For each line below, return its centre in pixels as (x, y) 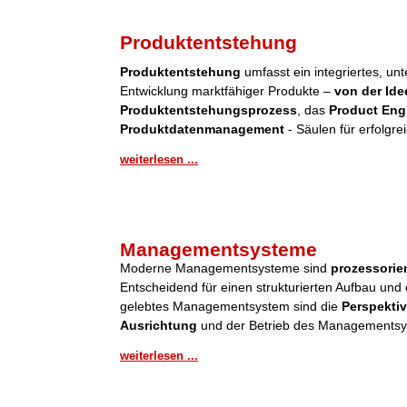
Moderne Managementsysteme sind (223, 268)
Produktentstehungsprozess (208, 110)
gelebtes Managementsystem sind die (229, 306)
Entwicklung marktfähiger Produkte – (227, 91)
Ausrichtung (160, 325)
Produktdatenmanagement (202, 129)
